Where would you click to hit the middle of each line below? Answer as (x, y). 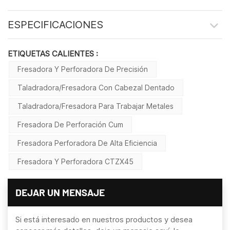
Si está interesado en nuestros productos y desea (104, 219)
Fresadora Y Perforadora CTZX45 (75, 161)
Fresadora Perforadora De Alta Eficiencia (87, 143)
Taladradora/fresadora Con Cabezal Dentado (96, 87)
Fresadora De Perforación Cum (70, 124)
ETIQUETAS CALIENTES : (53, 53)
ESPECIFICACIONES (55, 25)
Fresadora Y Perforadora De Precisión (83, 69)
